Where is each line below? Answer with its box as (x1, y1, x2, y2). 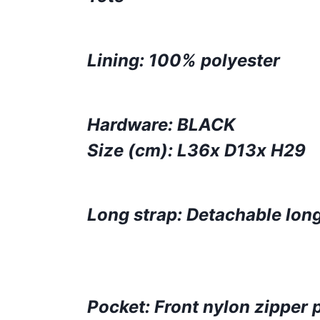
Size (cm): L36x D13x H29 (87, 140, 306, 161)
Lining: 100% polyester (87, 50, 280, 71)
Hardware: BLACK (87, 114, 236, 135)
